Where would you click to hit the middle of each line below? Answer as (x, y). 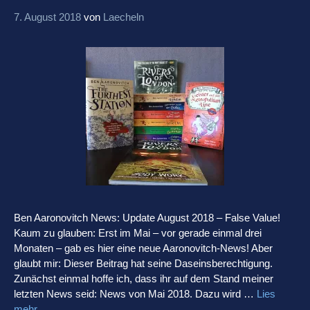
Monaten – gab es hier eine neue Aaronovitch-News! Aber (143, 248)
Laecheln (124, 17)
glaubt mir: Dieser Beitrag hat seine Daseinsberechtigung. (143, 263)
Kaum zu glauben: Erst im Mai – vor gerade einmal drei (138, 232)
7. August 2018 (47, 17)
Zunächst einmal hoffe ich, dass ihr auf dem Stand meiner (144, 278)
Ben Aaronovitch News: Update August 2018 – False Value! (147, 217)
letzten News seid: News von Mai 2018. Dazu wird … (135, 293)
